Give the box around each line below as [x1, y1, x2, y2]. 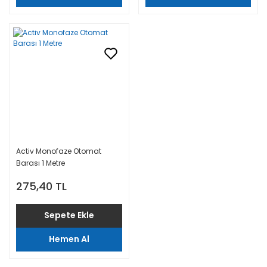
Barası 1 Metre [16, 157, 65, 168]
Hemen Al [48, 233, 89, 246]
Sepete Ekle [44, 209, 94, 222]
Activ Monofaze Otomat [16, 145, 101, 156]
